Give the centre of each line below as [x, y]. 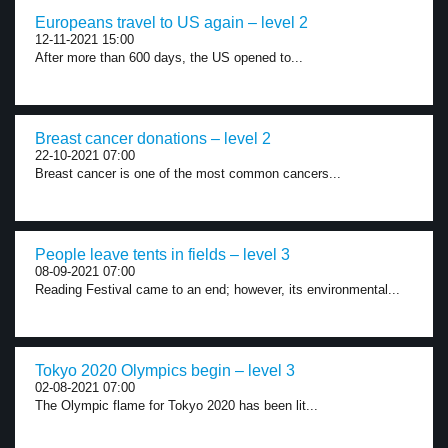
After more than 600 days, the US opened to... [169, 57]
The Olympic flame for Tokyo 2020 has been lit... [176, 405]
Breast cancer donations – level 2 [153, 138]
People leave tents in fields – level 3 [162, 254]
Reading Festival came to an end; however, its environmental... [217, 289]
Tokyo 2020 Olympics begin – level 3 [165, 370]
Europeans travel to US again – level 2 [171, 22]
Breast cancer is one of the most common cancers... [188, 173]
